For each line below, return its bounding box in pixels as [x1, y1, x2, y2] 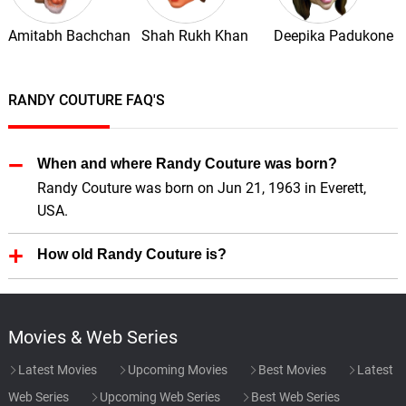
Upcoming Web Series [96, 389, 220, 404]
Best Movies [255, 362, 326, 377]
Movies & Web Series [7, 325, 178, 348]
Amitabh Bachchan [7, 26, 130, 44]
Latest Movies [14, 362, 97, 377]
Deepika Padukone [274, 26, 394, 44]
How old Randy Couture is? [36, 246, 227, 262]
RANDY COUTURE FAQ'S [7, 91, 165, 109]
